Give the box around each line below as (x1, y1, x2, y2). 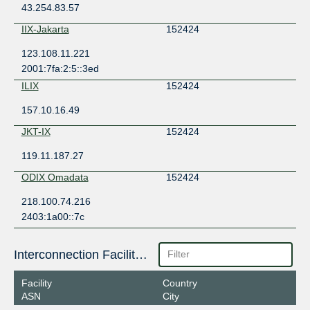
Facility (21, 277, 52, 289)
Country (162, 277, 197, 289)
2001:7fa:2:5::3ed (21, 63, 99, 75)
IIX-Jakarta (21, 24, 69, 35)
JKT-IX (21, 126, 51, 138)
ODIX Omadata (21, 172, 89, 183)
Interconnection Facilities (134, 248, 147, 262)
